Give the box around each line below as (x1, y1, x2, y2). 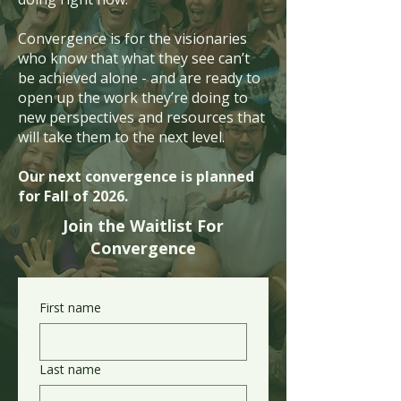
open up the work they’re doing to (18, 88, 248, 107)
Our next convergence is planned (18, 166, 254, 186)
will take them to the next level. (18, 127, 228, 147)
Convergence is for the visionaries (18, 29, 247, 48)
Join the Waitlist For (63, 215, 224, 236)
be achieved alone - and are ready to (18, 68, 260, 88)
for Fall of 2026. (18, 186, 132, 206)
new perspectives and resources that (18, 107, 265, 127)
